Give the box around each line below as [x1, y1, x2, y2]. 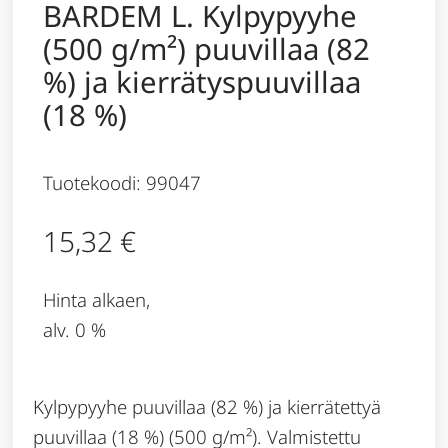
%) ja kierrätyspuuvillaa [43, 61, 362, 102]
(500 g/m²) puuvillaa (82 [43, 28, 371, 69]
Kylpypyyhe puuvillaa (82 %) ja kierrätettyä [33, 393, 382, 419]
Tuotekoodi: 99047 [43, 170, 202, 196]
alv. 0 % [43, 316, 107, 342]
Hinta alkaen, [43, 286, 151, 312]
